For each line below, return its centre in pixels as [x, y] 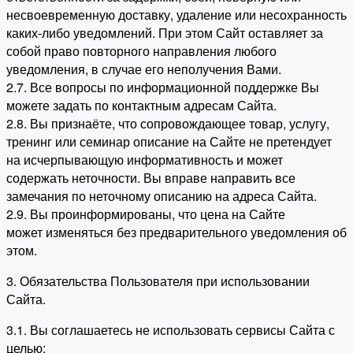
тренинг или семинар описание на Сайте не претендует [169, 142]
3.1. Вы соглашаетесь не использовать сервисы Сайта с [171, 330]
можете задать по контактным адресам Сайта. [141, 106]
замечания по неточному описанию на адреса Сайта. [162, 196]
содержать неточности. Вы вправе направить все [151, 178]
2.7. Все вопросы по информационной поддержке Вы [163, 87]
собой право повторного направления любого [141, 51]
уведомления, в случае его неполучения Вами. [144, 69]
